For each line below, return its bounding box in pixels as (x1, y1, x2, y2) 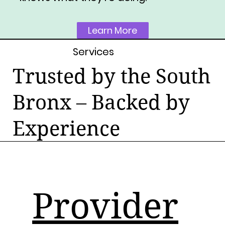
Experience (12, 116, 120, 141)
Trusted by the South (12, 64, 210, 88)
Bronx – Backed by (12, 90, 190, 115)
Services (73, 44, 115, 59)
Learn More (88, 24, 138, 37)
